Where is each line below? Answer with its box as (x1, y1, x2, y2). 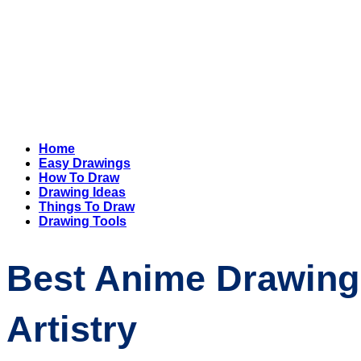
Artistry (6, 309, 137, 351)
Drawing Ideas (39, 185, 126, 199)
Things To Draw (39, 200, 135, 214)
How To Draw (39, 171, 119, 185)
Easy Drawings (39, 156, 131, 170)
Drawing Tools (39, 214, 127, 228)
